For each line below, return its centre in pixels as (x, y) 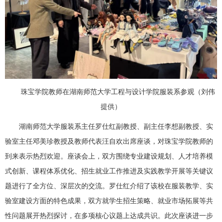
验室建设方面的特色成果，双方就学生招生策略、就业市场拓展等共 (109, 200)
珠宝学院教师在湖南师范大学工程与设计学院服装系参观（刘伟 (118, 91)
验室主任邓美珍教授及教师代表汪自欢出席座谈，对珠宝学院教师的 (109, 140)
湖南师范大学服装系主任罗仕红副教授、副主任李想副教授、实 (116, 126)
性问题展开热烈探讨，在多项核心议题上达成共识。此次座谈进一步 (109, 215)
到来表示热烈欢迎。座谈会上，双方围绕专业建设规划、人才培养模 (109, 155)
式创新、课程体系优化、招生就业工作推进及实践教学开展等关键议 (109, 170)
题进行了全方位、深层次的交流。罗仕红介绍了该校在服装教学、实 (109, 185)
